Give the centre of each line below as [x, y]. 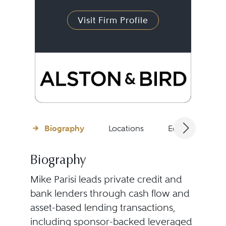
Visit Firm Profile [113, 20]
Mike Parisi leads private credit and [106, 179]
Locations [126, 128]
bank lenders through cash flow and [110, 193]
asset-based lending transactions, [103, 208]
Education [187, 128]
